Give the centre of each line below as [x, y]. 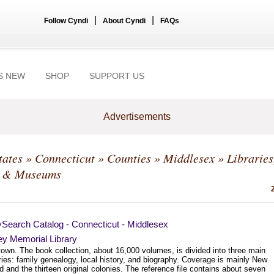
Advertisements [137, 117]
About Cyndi [124, 21]
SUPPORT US [117, 76]
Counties [129, 158]
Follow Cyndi [66, 21]
